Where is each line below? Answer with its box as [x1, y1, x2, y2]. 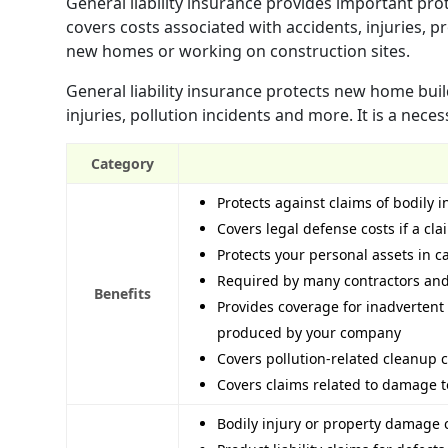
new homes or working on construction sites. [66, 40, 410, 63]
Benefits [94, 284, 151, 304]
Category [91, 154, 154, 174]
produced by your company [217, 323, 401, 343]
